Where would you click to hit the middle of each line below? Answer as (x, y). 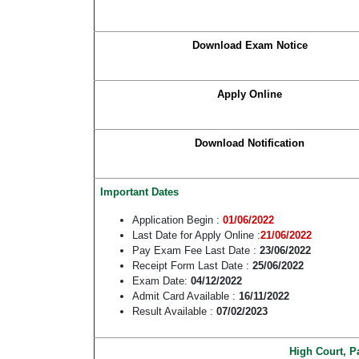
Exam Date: (161, 281)
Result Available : (174, 312)
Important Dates (139, 192)
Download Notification (250, 143)
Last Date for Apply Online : (196, 236)
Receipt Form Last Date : (192, 266)
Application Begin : (177, 220)
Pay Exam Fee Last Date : (194, 251)
